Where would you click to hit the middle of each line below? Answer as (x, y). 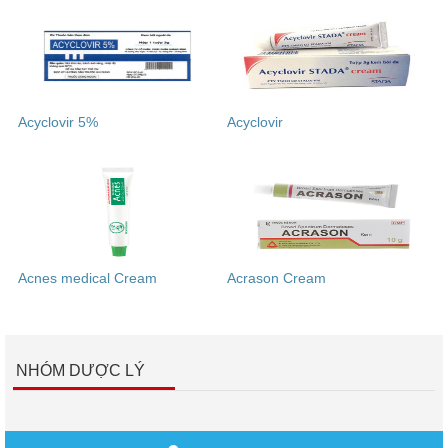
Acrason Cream (276, 278)
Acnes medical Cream (87, 278)
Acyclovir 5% (58, 122)
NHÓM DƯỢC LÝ (80, 371)
